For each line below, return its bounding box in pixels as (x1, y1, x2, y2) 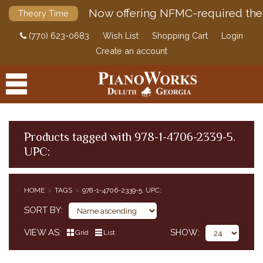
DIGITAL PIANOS (6, 201, 62, 209)
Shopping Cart (152, 31, 208, 41)
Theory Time (18, 8, 69, 18)
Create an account (96, 46, 167, 56)
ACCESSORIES (6, 177, 56, 185)
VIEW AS (24, 227, 59, 238)
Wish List (103, 31, 139, 41)
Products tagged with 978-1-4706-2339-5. (24, 130, 235, 144)
